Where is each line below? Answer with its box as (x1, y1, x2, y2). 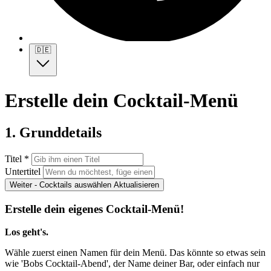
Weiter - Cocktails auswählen (10, 180, 111, 189)
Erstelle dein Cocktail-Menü (5, 89, 238, 111)
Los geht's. (5, 227, 48, 238)
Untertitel (5, 166, 41, 177)
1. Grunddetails (5, 124, 102, 140)
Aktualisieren (114, 180, 159, 189)
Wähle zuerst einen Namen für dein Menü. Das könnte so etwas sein (5, 247, 266, 258)
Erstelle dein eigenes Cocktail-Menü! (5, 202, 184, 215)
